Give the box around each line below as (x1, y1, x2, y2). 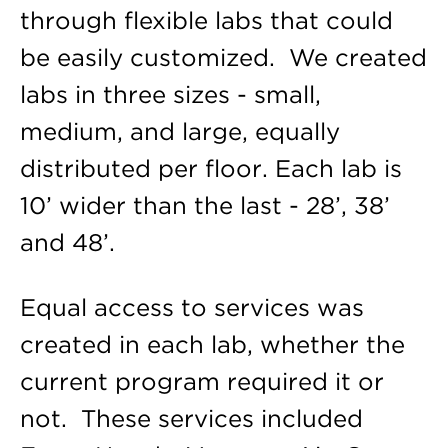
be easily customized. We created (19, 42, 427, 72)
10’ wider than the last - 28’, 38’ (19, 190, 390, 220)
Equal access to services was (19, 292, 364, 322)
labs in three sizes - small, (19, 79, 321, 109)
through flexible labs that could (19, 5, 393, 35)
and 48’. (19, 227, 122, 257)
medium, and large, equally (19, 116, 340, 146)
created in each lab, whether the (19, 329, 405, 359)
